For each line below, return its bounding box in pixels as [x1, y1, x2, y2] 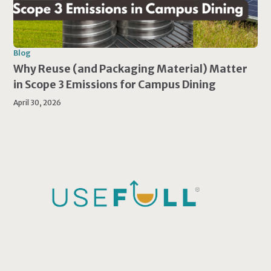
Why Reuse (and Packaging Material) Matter [13, 62, 248, 76]
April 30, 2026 [13, 97, 62, 107]
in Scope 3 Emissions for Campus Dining [13, 77, 217, 91]
